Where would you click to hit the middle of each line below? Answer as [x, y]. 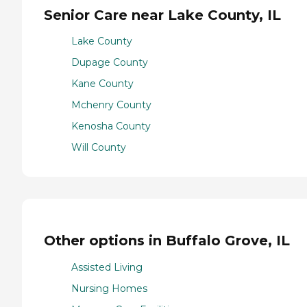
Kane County [102, 84]
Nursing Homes [109, 288]
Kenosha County [111, 126]
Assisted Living [107, 267]
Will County [99, 148]
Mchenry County [111, 105]
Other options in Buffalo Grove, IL [167, 240]
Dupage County [110, 63]
